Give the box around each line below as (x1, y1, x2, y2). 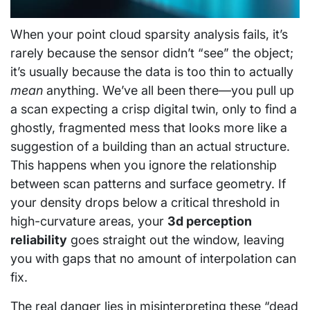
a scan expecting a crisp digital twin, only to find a (10, 102, 297, 117)
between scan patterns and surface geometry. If (10, 176, 286, 192)
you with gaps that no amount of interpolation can (10, 251, 296, 266)
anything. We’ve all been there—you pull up (43, 83, 294, 98)
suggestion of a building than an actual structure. (10, 139, 290, 154)
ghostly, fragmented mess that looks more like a (10, 120, 287, 136)
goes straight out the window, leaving (67, 232, 284, 248)
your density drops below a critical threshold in (10, 195, 280, 210)
